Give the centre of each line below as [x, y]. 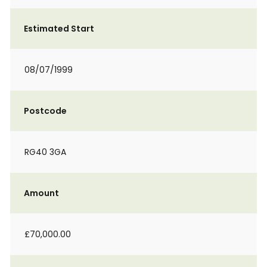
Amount [41, 193]
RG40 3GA [45, 152]
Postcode [45, 111]
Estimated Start [59, 29]
